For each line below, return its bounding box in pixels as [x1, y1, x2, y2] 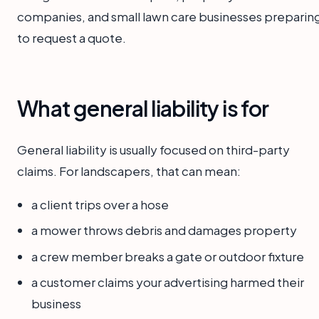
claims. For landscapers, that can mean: [17, 162, 241, 179]
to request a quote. [17, 29, 126, 46]
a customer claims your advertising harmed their [31, 273, 304, 290]
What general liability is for [17, 94, 269, 122]
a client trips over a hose [31, 196, 169, 212]
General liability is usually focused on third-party [17, 141, 290, 157]
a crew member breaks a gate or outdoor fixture [31, 248, 304, 264]
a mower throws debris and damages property [31, 222, 297, 239]
